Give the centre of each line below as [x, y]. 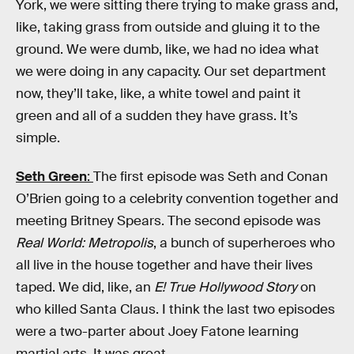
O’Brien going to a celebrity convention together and [177, 199]
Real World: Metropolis [85, 243]
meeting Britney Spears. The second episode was [168, 221]
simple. [38, 137]
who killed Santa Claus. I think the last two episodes [175, 310]
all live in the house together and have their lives [164, 265]
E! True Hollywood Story [226, 288]
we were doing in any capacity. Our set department [171, 71]
